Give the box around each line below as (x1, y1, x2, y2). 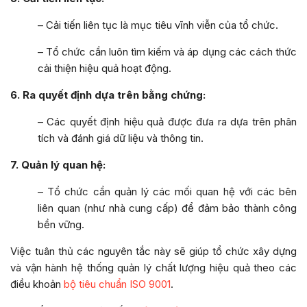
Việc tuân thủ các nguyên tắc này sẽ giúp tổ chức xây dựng (10, 245, 297, 258)
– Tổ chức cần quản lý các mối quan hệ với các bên (38, 185, 297, 199)
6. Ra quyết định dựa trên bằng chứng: (10, 88, 206, 102)
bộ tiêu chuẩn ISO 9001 (64, 278, 171, 291)
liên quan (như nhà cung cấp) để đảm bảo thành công (38, 201, 297, 215)
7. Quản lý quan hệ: (10, 158, 106, 172)
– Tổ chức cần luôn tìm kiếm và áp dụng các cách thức (38, 45, 297, 59)
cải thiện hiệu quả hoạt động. (38, 62, 171, 75)
